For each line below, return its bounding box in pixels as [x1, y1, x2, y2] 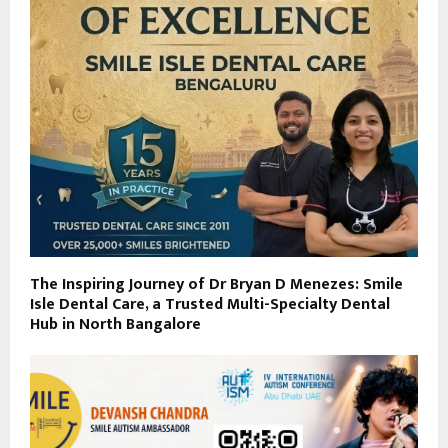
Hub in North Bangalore [30, 310, 201, 338]
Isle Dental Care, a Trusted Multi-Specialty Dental [30, 290, 390, 318]
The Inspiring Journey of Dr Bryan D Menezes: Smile [30, 270, 403, 298]
